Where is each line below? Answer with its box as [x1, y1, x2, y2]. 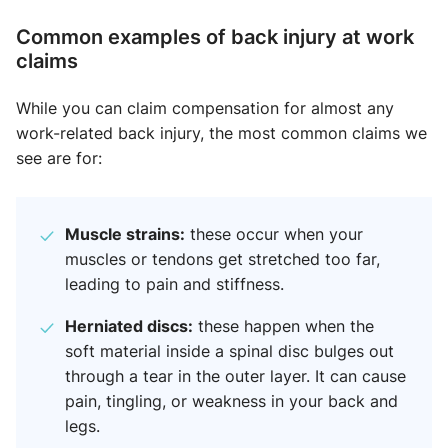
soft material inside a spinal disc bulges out [65, 340, 394, 362]
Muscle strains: [65, 222, 185, 245]
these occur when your [185, 223, 363, 245]
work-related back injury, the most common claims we [16, 122, 427, 144]
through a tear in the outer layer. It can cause [65, 365, 406, 387]
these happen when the [193, 315, 374, 337]
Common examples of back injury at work [16, 22, 414, 50]
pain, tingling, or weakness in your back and [65, 390, 398, 412]
